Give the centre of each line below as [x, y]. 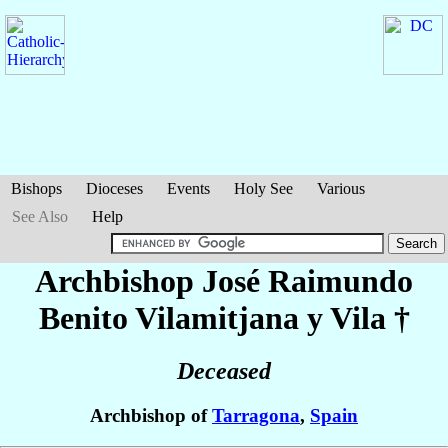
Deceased [224, 371]
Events [188, 188]
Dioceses [114, 188]
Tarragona [256, 416]
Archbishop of [151, 416]
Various [341, 188]
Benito [86, 318]
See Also [40, 216]
